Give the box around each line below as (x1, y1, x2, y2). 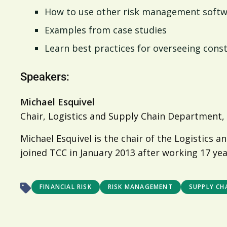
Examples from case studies (45, 24, 167, 36)
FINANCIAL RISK (40, 182, 92, 191)
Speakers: (20, 70, 69, 83)
